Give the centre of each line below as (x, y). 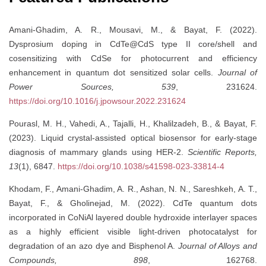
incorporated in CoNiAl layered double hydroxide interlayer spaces (133, 218)
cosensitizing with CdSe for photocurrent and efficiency (133, 58)
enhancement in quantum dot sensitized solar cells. (113, 73)
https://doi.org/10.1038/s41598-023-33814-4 (141, 167)
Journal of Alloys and (218, 246)
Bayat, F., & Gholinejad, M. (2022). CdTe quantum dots (133, 203)
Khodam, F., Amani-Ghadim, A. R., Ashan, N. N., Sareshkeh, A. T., (133, 189)
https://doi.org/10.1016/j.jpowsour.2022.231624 (97, 101)
